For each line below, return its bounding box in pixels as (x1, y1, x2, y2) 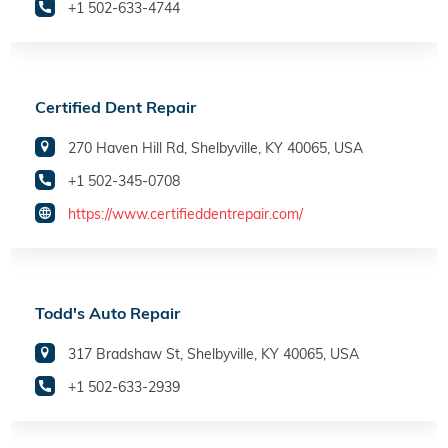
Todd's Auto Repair (35, 303, 180, 324)
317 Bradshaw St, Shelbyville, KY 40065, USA (68, 345, 359, 364)
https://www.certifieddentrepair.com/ (68, 205, 303, 224)
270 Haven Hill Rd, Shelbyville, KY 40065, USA (68, 139, 363, 158)
